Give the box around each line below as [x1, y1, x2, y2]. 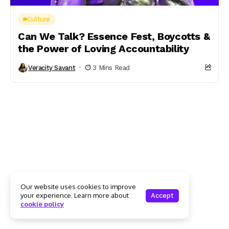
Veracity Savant [28, 63, 76, 72]
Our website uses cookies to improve [20, 182, 136, 191]
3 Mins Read [93, 63, 130, 72]
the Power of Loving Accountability [18, 42, 189, 55]
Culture [27, 15, 51, 23]
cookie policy [20, 200, 64, 208]
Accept [151, 191, 174, 199]
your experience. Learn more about [20, 191, 129, 199]
